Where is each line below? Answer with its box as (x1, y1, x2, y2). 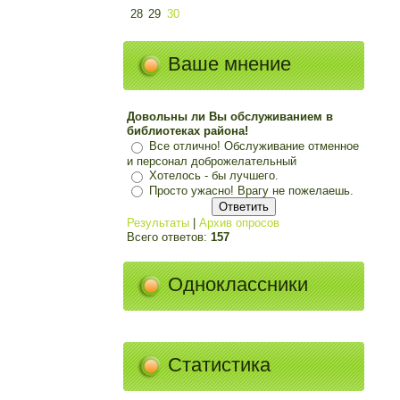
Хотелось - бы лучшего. (148, 168, 279, 182)
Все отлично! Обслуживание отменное (148, 138, 359, 153)
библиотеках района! (126, 124, 248, 137)
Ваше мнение (167, 53, 291, 76)
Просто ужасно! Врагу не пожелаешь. (148, 183, 354, 197)
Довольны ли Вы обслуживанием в (126, 110, 333, 123)
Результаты (126, 216, 189, 230)
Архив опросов (198, 216, 279, 230)
